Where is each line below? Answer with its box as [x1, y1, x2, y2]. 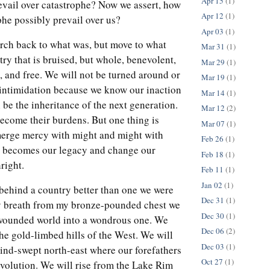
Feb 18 [201, 148, 224, 160]
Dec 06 [201, 225, 224, 237]
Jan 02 [201, 179, 222, 190]
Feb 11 [201, 164, 224, 175]
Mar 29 [201, 56, 225, 67]
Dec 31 [201, 195, 224, 206]
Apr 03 [201, 25, 224, 37]
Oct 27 [201, 256, 223, 268]
